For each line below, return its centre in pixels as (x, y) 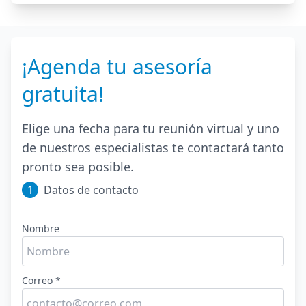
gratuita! (63, 94)
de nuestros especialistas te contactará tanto (153, 147)
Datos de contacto (91, 190)
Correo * (41, 280)
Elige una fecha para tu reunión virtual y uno (151, 128)
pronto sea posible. (78, 166)
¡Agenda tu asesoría (117, 66)
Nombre (41, 228)
